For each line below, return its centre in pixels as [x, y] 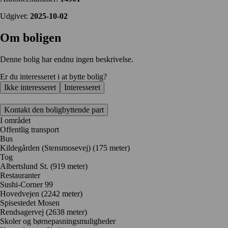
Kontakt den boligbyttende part [54, 109]
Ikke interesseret [30, 87]
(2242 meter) [62, 193]
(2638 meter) [66, 212]
